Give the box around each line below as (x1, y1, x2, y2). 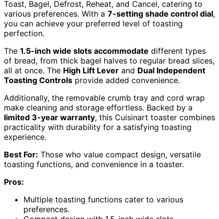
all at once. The (4, 65, 63, 75)
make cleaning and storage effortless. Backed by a (4, 102, 193, 112)
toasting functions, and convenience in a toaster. (4, 159, 184, 169)
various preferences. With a (4, 8, 108, 19)
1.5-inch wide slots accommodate (20, 45, 149, 56)
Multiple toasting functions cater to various (23, 194, 183, 204)
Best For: (4, 149, 38, 159)
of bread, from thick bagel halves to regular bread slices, (4, 55, 215, 66)
